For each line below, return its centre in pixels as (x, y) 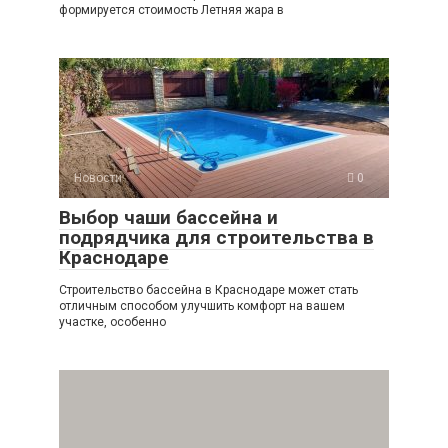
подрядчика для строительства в (216, 237)
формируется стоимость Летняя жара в (171, 9)
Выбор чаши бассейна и (168, 217)
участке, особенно (112, 321)
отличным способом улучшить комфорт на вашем (202, 305)
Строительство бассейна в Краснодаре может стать (208, 289)
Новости (98, 177)
